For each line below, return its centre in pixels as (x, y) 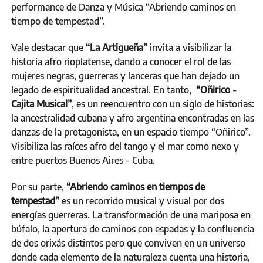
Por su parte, (39, 186)
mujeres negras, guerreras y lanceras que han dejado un (125, 75)
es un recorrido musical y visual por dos (143, 200)
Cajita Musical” (41, 104)
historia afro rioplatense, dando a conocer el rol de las (121, 61)
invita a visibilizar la (189, 47)
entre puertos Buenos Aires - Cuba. (84, 160)
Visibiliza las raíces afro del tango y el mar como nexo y (125, 146)
